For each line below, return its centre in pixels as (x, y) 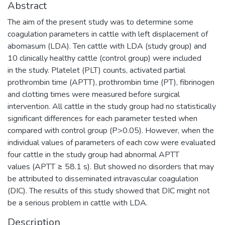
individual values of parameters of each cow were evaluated (111, 142)
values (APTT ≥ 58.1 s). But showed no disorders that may (111, 166)
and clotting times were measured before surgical (94, 94)
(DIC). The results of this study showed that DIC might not (109, 191)
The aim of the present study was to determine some (100, 22)
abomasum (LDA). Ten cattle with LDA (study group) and (107, 46)
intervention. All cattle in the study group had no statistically (112, 106)
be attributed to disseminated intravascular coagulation (103, 179)
